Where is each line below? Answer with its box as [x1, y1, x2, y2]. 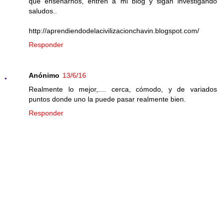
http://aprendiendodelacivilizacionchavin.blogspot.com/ [29, 27, 199, 35]
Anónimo [29, 71, 59, 80]
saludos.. [29, 7, 57, 15]
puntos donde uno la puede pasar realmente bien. [29, 95, 186, 104]
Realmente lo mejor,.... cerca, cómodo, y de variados [29, 85, 217, 94]
